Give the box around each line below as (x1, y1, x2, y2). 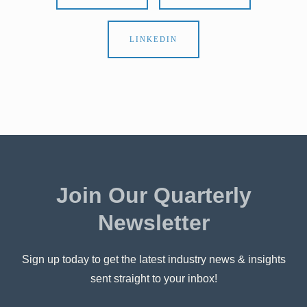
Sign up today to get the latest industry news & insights (21, 254, 286, 265)
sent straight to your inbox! (90, 273, 217, 284)
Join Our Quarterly (56, 183, 251, 208)
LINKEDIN (130, 35, 177, 43)
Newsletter (97, 210, 210, 235)
